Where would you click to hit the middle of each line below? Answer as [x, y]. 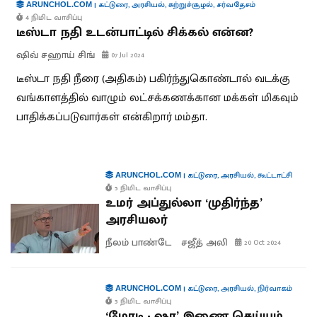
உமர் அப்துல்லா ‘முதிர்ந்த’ [184, 203]
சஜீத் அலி [204, 243]
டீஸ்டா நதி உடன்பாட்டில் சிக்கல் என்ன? [135, 33]
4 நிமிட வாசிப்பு [53, 18]
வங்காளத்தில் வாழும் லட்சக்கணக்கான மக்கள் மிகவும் [157, 98]
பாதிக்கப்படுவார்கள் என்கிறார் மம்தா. [112, 117]
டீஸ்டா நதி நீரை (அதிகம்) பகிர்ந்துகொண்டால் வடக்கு [153, 79]
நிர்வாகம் [275, 289]
